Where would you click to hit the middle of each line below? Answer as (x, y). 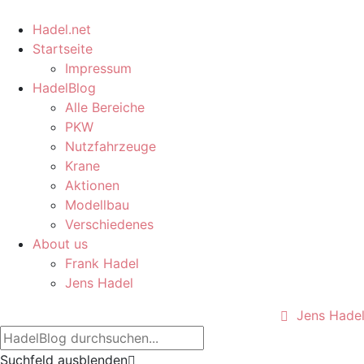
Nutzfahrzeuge (110, 146)
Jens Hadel (99, 283)
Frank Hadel (102, 263)
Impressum (98, 68)
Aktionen (92, 185)
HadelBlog (64, 88)
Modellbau (97, 205)
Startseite (63, 49)
